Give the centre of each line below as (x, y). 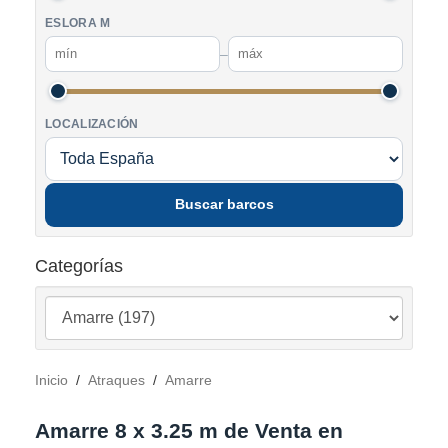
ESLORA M (78, 22)
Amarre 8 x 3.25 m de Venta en (189, 430)
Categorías (79, 265)
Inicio (51, 379)
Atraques (116, 379)
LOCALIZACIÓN (92, 123)
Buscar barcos (224, 205)
